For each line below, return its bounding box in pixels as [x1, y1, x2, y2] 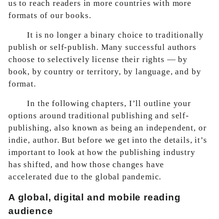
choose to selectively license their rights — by [8, 55, 188, 64]
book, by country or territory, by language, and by [8, 67, 201, 76]
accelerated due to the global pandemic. [8, 172, 162, 181]
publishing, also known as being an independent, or [8, 123, 207, 132]
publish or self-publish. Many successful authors [8, 43, 197, 52]
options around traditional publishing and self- [8, 111, 189, 120]
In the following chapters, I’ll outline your [27, 99, 191, 108]
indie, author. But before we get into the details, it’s [8, 135, 207, 145]
